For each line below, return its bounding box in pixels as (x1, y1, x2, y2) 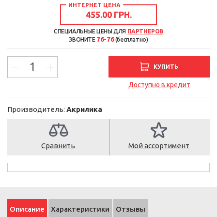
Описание (10, 204, 45, 213)
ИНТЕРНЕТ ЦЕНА (68, 1, 121, 8)
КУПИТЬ (154, 63, 178, 70)
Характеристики (51, 204, 109, 213)
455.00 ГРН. (85, 9, 132, 19)
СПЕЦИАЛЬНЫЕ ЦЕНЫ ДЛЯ (53, 28, 127, 34)
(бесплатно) (114, 36, 148, 43)
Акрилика (66, 105, 102, 113)
